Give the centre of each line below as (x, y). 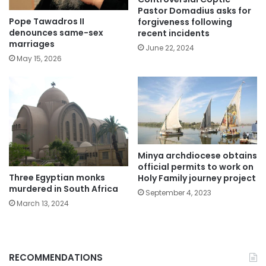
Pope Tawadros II (47, 22)
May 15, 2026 (39, 59)
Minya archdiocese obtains (197, 155)
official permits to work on (196, 167)
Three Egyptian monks (57, 178)
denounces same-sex (56, 33)
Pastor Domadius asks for (194, 10)
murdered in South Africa (64, 189)
